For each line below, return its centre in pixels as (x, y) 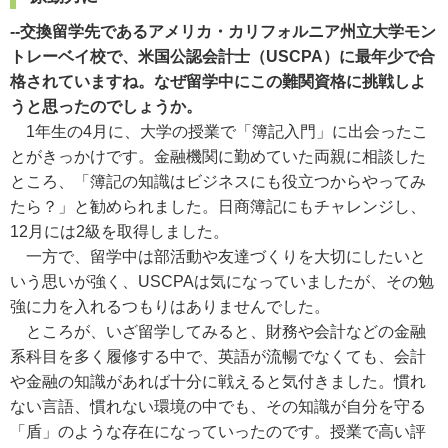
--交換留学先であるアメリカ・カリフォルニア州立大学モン (223, 31)
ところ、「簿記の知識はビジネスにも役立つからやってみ (218, 181)
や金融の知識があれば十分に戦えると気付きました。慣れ (218, 381)
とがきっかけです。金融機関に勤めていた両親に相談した (218, 156)
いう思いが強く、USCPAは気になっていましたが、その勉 (222, 281)
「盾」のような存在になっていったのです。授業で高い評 (218, 431)
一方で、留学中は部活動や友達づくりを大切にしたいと (218, 256)
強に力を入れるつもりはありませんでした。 (170, 306)
